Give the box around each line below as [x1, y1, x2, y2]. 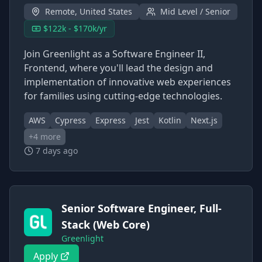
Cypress [55, 115, 86, 126]
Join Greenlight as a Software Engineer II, [24, 47, 205, 60]
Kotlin [158, 115, 181, 126]
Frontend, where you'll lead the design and [24, 61, 213, 74]
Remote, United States [45, 6, 132, 17]
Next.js [191, 115, 218, 126]
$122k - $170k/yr [43, 23, 107, 34]
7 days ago [36, 145, 78, 156]
